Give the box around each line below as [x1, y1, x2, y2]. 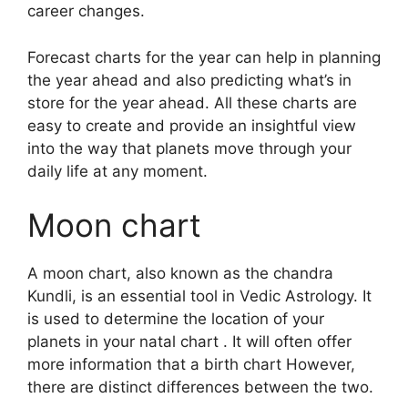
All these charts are [214, 93, 357, 112]
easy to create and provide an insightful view [27, 116, 356, 135]
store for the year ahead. [27, 93, 209, 112]
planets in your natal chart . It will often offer [27, 332, 352, 351]
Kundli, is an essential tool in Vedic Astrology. [27, 287, 358, 305]
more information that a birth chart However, [27, 355, 355, 373]
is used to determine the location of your [27, 310, 324, 328]
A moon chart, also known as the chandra [27, 264, 333, 282]
